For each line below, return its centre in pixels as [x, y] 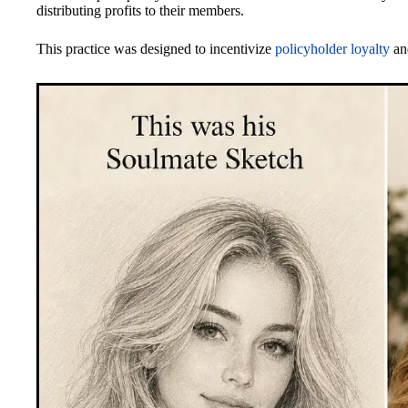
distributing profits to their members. [140, 10]
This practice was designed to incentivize [156, 48]
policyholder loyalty [332, 48]
